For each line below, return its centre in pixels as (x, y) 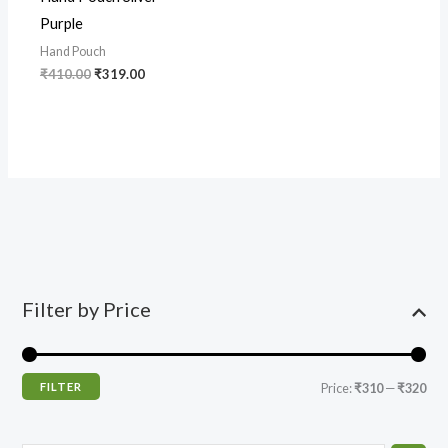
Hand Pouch (72, 51)
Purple (61, 23)
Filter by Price (87, 309)
